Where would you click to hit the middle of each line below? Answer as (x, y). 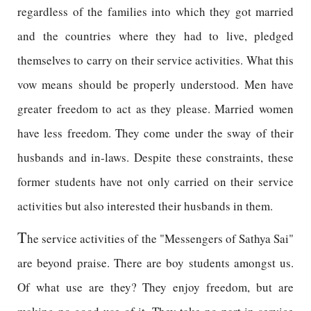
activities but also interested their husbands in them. (145, 206)
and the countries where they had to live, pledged (155, 36)
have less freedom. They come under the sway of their (155, 133)
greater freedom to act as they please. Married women (155, 109)
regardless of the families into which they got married (155, 11)
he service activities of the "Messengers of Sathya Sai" (160, 238)
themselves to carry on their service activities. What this (155, 60)
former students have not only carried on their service (155, 182)
